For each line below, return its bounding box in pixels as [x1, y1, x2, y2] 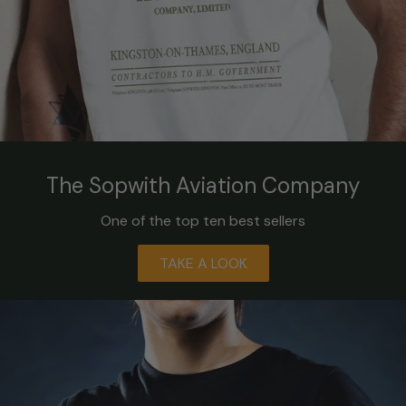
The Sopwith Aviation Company [46, 170, 360, 199]
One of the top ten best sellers [101, 210, 305, 230]
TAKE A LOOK [159, 253, 247, 273]
